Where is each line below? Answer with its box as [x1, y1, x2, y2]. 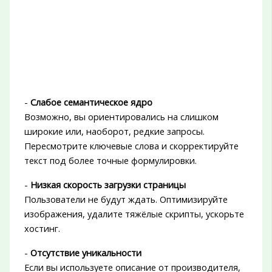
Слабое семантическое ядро [30, 96, 152, 109]
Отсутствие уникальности [30, 246, 141, 259]
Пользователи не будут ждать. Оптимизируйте [24, 193, 228, 206]
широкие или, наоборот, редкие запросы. [24, 125, 205, 138]
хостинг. [24, 222, 60, 235]
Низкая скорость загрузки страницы [30, 178, 186, 191]
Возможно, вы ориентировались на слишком [24, 110, 219, 123]
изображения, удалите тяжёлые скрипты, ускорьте [24, 208, 244, 220]
